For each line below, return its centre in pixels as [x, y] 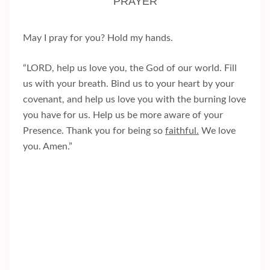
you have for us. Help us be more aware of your [123, 115]
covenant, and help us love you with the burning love [134, 100]
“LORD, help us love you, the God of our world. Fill [130, 68]
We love [217, 131]
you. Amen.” [48, 147]
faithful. [182, 131]
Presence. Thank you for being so [94, 131]
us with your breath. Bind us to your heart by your [129, 84]
